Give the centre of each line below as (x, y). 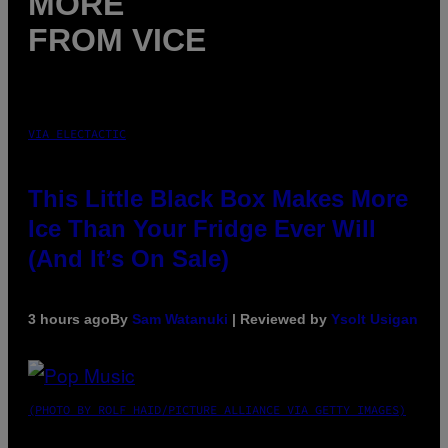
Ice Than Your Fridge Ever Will (202, 229)
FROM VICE (117, 39)
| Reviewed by (279, 319)
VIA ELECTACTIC (77, 134)
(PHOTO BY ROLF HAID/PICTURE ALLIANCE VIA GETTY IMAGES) (217, 410)
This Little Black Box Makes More (218, 199)
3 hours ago (69, 319)
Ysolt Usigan (374, 319)
